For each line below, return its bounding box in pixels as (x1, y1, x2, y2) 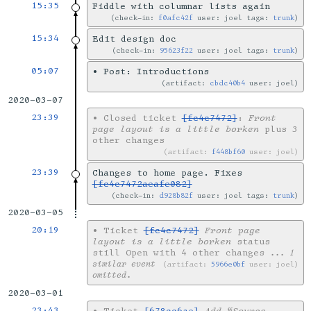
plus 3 (258, 124, 298, 135)
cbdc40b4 (210, 78, 246, 88)
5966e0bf (211, 260, 246, 269)
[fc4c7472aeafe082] (92, 178, 192, 190)
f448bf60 (212, 147, 246, 157)
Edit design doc (92, 33, 176, 45)
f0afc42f (158, 13, 194, 23)
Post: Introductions (103, 66, 209, 78)
